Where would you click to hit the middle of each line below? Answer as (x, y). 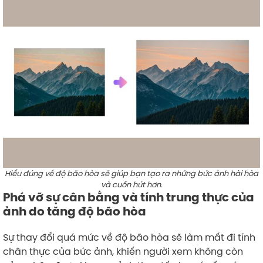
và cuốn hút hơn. (131, 184)
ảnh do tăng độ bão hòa (75, 211)
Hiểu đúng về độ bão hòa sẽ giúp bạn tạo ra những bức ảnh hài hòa (131, 173)
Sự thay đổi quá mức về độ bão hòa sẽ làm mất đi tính (129, 237)
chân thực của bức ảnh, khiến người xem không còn (123, 251)
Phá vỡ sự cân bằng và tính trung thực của (129, 197)
